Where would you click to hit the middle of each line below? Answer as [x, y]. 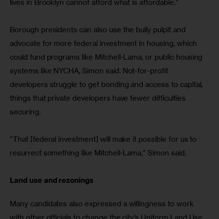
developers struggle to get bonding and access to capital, [107, 85]
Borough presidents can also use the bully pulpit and [99, 30]
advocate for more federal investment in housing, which [104, 44]
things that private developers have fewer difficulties [99, 98]
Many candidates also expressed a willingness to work [103, 203]
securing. [25, 112]
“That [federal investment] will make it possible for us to [104, 139]
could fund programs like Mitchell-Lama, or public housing [107, 57]
